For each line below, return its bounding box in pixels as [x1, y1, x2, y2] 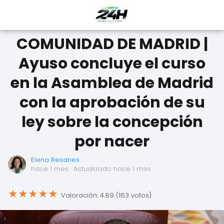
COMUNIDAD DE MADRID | [16, 33, 208, 54]
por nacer [74, 131, 149, 152]
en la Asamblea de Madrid [10, 72, 213, 93]
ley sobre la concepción [21, 111, 203, 132]
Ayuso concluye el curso [18, 53, 205, 74]
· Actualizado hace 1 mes [68, 164, 151, 173]
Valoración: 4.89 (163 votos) [61, 190, 151, 200]
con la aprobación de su [19, 92, 205, 113]
